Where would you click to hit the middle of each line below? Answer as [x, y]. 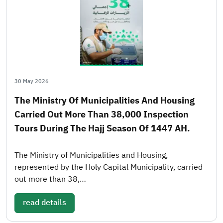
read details [45, 202]
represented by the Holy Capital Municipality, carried [109, 167]
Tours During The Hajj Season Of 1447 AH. [102, 128]
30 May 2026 [32, 81]
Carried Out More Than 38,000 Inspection [102, 114]
